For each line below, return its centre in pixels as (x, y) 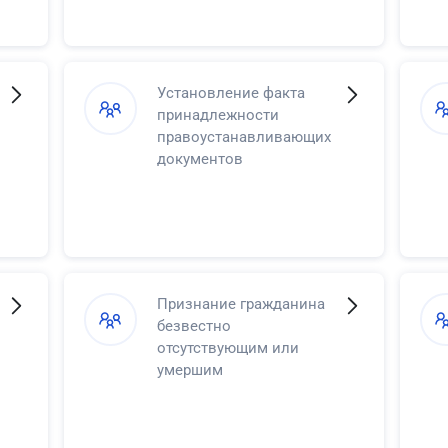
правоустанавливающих (243, 136)
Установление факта (230, 92)
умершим (189, 369)
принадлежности (217, 114)
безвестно (193, 325)
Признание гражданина (240, 303)
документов (199, 158)
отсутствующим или (227, 347)
